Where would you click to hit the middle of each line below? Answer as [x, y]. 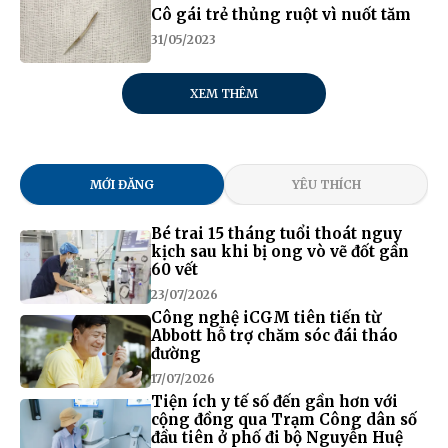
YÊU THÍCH [326, 185]
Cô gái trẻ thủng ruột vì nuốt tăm [280, 14]
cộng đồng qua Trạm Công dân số [283, 420]
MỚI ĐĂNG [122, 185]
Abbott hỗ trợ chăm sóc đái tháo [274, 336]
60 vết [174, 270]
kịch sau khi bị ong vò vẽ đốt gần [279, 252]
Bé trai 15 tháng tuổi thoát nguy [276, 234]
